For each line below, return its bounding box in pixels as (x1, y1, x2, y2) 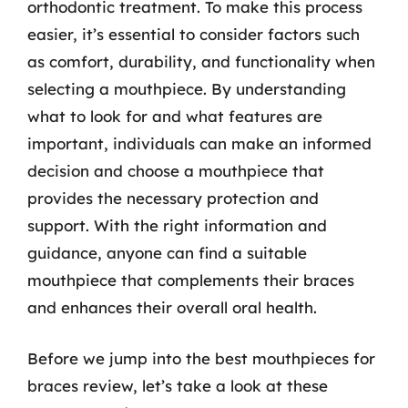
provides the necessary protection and (27, 189, 319, 208)
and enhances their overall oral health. (27, 298, 317, 317)
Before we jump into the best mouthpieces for (27, 348, 375, 368)
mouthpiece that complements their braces (27, 270, 354, 290)
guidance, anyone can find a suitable (27, 243, 307, 262)
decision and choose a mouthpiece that (27, 161, 324, 180)
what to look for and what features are (27, 107, 322, 126)
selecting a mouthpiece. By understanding (27, 79, 346, 98)
